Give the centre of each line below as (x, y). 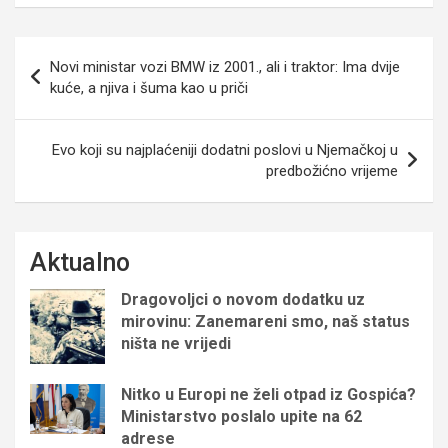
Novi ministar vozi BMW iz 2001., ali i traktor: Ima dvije (225, 66)
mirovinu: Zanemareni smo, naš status (265, 321)
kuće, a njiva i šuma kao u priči (149, 87)
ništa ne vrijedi (176, 343)
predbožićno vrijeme (332, 170)
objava (52, 83)
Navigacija (74, 51)
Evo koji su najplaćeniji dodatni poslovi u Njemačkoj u (225, 149)
